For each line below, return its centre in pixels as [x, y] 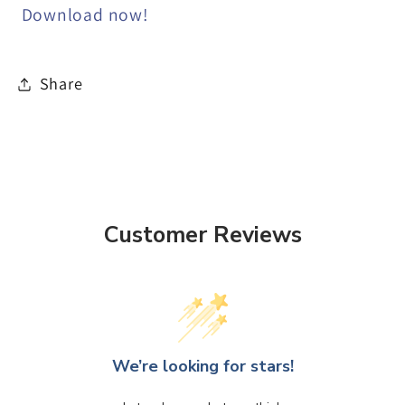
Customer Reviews [202, 235]
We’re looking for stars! [202, 366]
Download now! [85, 14]
